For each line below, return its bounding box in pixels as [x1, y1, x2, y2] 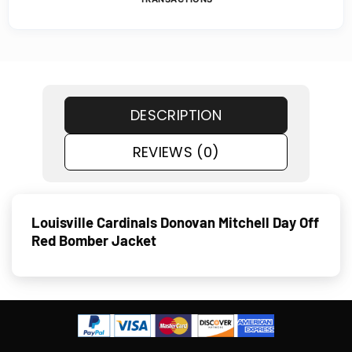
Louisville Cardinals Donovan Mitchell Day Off [31, 214, 319, 232]
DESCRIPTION [130, 104, 222, 125]
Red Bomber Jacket [31, 232, 156, 250]
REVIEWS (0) [132, 141, 220, 162]
